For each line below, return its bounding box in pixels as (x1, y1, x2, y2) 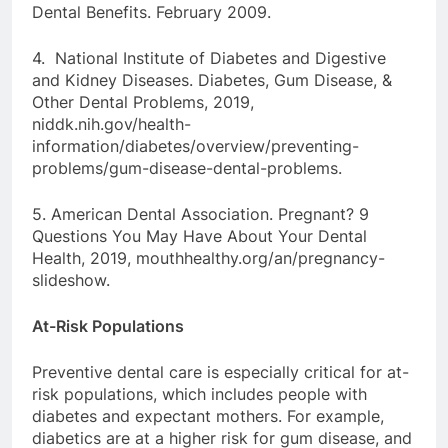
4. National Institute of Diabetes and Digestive (32, 47, 386, 68)
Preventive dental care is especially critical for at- (32, 361, 409, 382)
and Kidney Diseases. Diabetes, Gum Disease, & (32, 69, 392, 90)
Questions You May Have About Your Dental (32, 225, 367, 246)
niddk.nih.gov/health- (32, 113, 191, 134)
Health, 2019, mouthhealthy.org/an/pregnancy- (32, 247, 385, 268)
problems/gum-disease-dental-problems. (32, 157, 342, 178)
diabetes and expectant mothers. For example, (32, 405, 384, 426)
